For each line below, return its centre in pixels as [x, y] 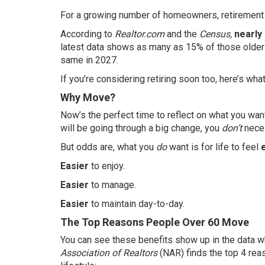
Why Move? [88, 97]
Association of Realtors [109, 253]
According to [88, 34]
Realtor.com [140, 34]
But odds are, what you [108, 147]
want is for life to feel [215, 147]
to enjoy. [108, 166]
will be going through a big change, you [141, 128]
